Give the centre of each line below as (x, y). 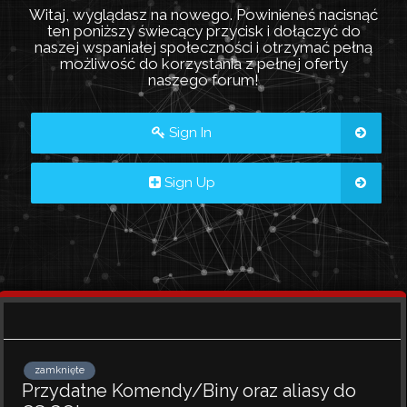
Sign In (189, 133)
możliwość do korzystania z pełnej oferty (203, 64)
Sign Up (188, 183)
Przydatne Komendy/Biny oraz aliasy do (189, 391)
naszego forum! (203, 80)
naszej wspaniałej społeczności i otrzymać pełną (203, 47)
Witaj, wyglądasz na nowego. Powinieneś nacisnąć (203, 15)
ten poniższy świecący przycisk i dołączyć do (203, 31)
